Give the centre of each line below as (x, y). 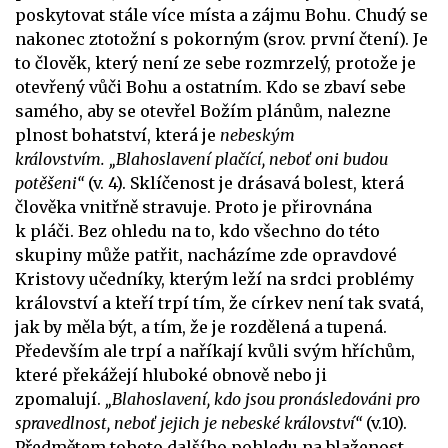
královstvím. (62, 158)
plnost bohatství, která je (117, 134)
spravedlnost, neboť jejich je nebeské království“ (190, 422)
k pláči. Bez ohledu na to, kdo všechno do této (197, 230)
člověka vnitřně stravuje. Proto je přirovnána (193, 206)
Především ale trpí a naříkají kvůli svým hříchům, (215, 350)
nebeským (257, 134)
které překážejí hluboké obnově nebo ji (171, 374)
